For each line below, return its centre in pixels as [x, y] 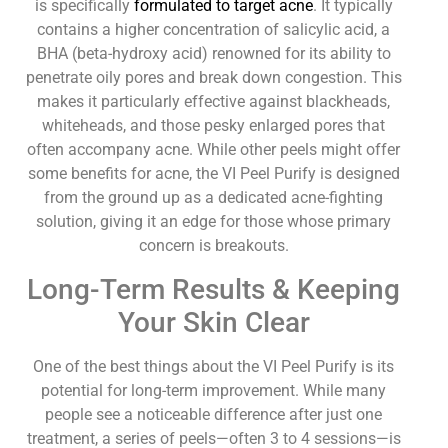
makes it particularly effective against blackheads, [214, 102]
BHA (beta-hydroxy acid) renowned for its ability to [213, 54]
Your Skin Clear [213, 322]
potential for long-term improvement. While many [214, 390]
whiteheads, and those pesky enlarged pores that [214, 126]
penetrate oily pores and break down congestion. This [213, 78]
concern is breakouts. [213, 246]
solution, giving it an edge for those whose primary [214, 222]
